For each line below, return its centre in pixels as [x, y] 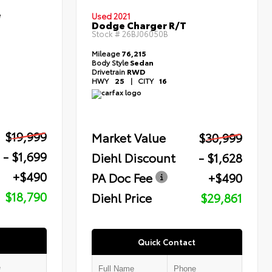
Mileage [106, 53]
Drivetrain [110, 72]
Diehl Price [122, 198]
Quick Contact [167, 242]
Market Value [129, 138]
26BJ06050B [145, 34]
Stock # [107, 34]
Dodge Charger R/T [139, 25]
